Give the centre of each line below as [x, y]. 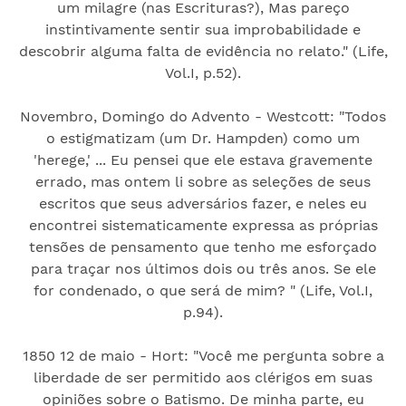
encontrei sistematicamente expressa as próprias [203, 225]
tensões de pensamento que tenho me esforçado [203, 246]
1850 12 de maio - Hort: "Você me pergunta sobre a [203, 355]
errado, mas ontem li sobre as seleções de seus [203, 181]
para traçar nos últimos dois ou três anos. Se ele [203, 268]
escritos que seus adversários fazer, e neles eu [203, 203]
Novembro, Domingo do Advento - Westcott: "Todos [203, 116]
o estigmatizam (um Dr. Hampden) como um [203, 138]
